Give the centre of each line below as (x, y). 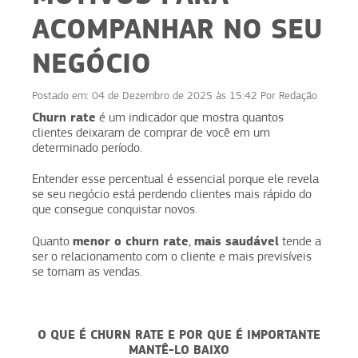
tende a (300, 241)
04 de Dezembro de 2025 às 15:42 (175, 95)
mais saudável (237, 241)
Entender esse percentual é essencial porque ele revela (175, 179)
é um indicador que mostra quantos (190, 117)
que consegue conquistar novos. (115, 209)
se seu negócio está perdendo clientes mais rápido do (172, 194)
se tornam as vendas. (87, 271)
